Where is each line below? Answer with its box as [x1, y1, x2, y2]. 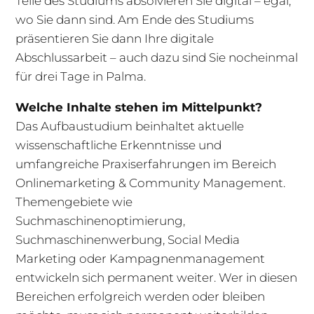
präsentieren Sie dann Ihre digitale [15, 32, 214, 46]
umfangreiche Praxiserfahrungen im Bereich [15, 157, 277, 172]
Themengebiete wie [15, 195, 133, 210]
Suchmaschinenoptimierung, [15, 214, 186, 228]
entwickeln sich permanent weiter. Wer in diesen [15, 271, 298, 285]
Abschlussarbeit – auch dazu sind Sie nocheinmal [15, 50, 299, 65]
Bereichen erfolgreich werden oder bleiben [15, 289, 266, 304]
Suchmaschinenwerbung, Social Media [15, 233, 240, 247]
